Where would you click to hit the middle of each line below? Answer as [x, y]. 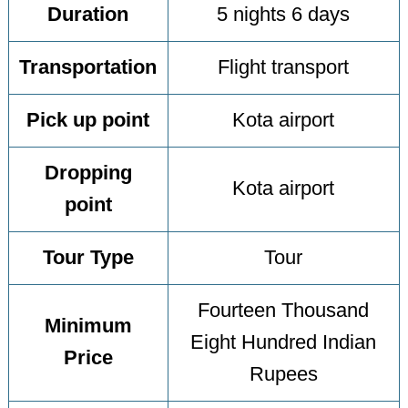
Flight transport [284, 68]
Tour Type [88, 258]
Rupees [283, 375]
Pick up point [88, 121]
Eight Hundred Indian [284, 343]
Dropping [88, 173]
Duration [88, 15]
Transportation [88, 68]
